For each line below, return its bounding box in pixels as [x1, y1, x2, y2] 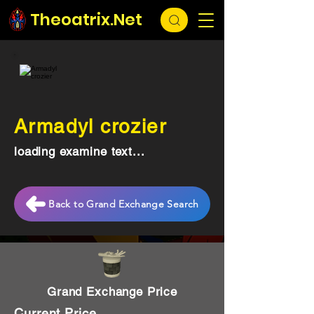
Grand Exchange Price [47, 285, 177, 299]
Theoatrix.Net [30, 8, 142, 31]
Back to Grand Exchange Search [48, 198, 199, 210]
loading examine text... [14, 144, 145, 158]
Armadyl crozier [14, 115, 166, 137]
